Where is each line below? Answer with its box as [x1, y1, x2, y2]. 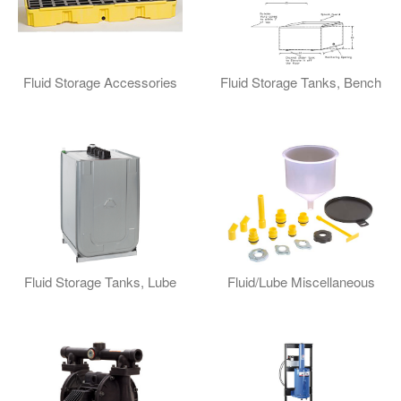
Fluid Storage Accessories [23, 73, 177, 92]
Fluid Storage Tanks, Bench [220, 73, 381, 92]
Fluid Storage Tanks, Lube [24, 272, 176, 292]
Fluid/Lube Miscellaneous [226, 272, 375, 292]
